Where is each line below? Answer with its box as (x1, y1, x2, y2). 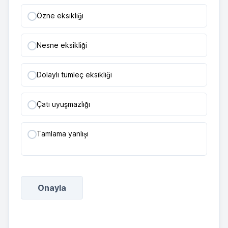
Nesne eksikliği (37, 41, 87, 49)
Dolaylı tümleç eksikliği (37, 70, 112, 79)
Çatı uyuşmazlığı (37, 100, 90, 108)
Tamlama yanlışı (37, 129, 89, 138)
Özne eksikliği (37, 11, 83, 20)
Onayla (38, 183, 66, 193)
